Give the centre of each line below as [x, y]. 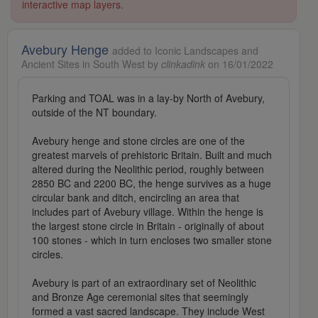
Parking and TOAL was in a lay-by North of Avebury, [148, 98]
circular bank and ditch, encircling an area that [136, 198]
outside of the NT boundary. [94, 113]
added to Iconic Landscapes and [185, 51]
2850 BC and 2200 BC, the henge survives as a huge [152, 183]
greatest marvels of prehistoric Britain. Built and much [152, 155]
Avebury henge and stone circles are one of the [138, 141]
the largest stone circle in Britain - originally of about [148, 226]
